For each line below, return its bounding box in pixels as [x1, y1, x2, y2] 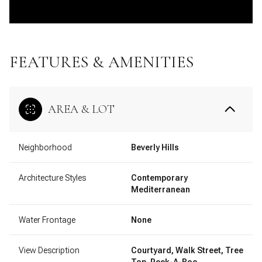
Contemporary [131, 173, 188, 182]
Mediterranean [131, 184, 190, 194]
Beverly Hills [131, 142, 179, 152]
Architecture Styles [19, 173, 86, 182]
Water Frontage [19, 215, 75, 225]
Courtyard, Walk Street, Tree [131, 245, 243, 255]
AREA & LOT [48, 102, 115, 116]
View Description [19, 245, 80, 255]
